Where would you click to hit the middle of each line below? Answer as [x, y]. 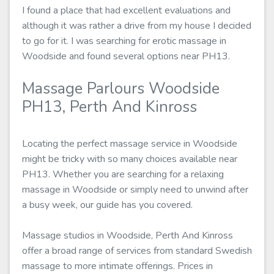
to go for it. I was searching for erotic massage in [124, 41]
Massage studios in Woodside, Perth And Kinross [128, 235]
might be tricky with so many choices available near [130, 159]
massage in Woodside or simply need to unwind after [135, 190]
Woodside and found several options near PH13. [126, 56]
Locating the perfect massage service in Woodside [130, 144]
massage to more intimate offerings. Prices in [117, 266]
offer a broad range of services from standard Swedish [137, 251]
